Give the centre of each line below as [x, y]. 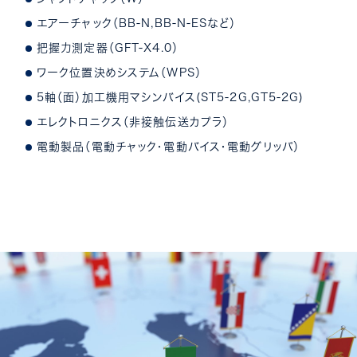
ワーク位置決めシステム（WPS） [119, 72]
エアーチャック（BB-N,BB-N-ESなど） [136, 23]
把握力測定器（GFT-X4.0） [114, 47]
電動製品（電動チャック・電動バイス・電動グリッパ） [168, 146]
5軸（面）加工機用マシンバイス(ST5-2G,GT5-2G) [171, 97]
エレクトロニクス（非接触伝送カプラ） [133, 122]
